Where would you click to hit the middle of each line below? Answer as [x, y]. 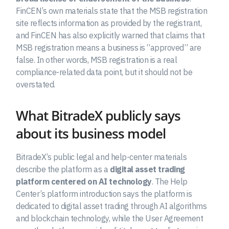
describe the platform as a [63, 169]
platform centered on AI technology [84, 182]
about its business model [91, 134]
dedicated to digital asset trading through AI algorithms [111, 206]
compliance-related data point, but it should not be [104, 72]
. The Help [169, 182]
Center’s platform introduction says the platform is [104, 194]
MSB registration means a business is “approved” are [109, 48]
